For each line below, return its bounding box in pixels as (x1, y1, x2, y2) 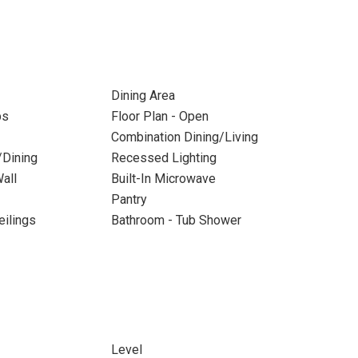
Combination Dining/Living (110, 129, 258, 145)
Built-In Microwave (110, 171, 216, 186)
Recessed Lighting (110, 150, 217, 165)
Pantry (110, 192, 147, 207)
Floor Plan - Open (110, 109, 209, 124)
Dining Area (110, 88, 175, 103)
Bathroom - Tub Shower (110, 213, 241, 228)
